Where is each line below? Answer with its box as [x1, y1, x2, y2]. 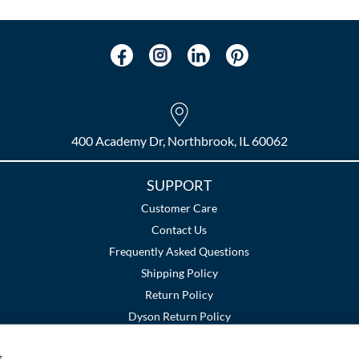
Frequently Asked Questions [109, 244, 250, 259]
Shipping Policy [140, 266, 218, 280]
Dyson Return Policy [127, 309, 231, 324]
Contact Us [151, 223, 208, 237]
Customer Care [141, 201, 218, 216]
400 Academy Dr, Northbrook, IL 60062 [71, 133, 288, 149]
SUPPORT [146, 176, 212, 195]
